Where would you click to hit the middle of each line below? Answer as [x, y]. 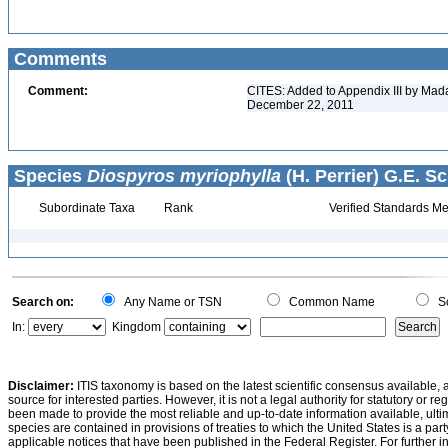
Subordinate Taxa [85, 208]
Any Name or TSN [170, 302]
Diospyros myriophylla [184, 176]
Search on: [43, 302]
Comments [58, 59]
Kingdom [136, 327]
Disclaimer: [41, 386]
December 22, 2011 [300, 105]
